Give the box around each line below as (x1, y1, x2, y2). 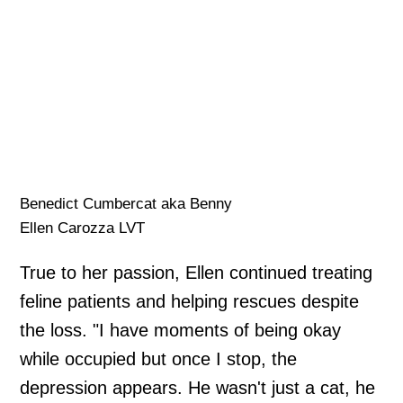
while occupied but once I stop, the (20, 348, 298, 369)
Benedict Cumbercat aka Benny (20, 194, 233, 212)
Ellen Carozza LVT (20, 219, 146, 237)
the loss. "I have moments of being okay (20, 319, 342, 340)
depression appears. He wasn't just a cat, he (20, 377, 376, 398)
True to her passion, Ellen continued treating (20, 262, 373, 282)
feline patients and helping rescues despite (20, 291, 360, 311)
